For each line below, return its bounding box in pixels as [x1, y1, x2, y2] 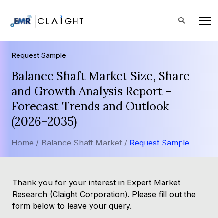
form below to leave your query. [12, 201, 132, 211]
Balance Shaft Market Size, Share [11, 69, 190, 84]
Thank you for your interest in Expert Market [12, 178, 180, 187]
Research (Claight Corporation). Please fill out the [12, 189, 196, 199]
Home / [11, 138, 39, 147]
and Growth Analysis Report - [11, 84, 172, 99]
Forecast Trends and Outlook [11, 99, 169, 114]
